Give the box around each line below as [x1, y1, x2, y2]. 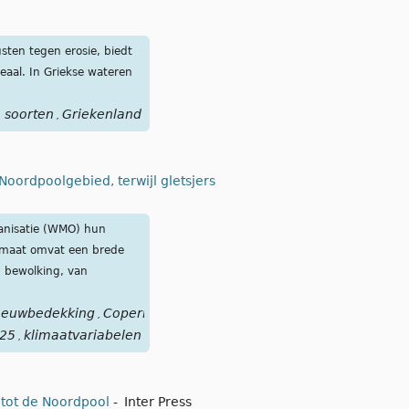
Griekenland [61, 107, 142, 122]
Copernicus [103, 306, 176, 321]
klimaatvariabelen [23, 328, 142, 343]
